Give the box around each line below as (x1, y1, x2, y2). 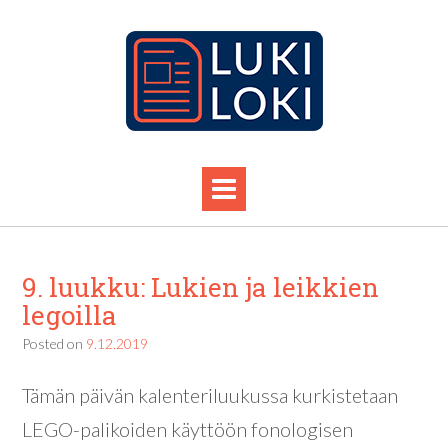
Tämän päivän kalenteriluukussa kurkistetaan (22, 383, 398, 408)
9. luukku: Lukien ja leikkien (22, 270, 379, 304)
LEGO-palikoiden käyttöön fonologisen (22, 417, 353, 442)
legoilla (22, 298, 117, 332)
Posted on (22, 335, 86, 352)
